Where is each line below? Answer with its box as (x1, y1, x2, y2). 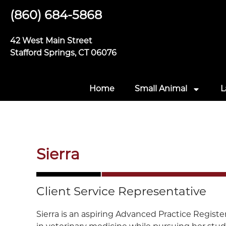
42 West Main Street (10, 37, 92, 45)
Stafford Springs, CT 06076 (10, 49, 117, 58)
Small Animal (135, 85, 187, 93)
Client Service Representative (36, 187, 206, 198)
